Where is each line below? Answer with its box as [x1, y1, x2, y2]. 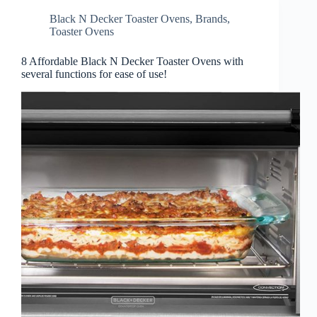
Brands [195, 13, 227, 25]
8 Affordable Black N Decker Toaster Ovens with [21, 55, 243, 68]
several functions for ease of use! [21, 68, 167, 81]
